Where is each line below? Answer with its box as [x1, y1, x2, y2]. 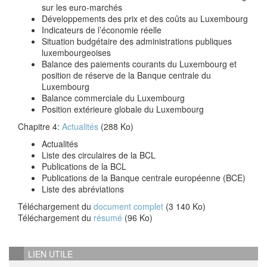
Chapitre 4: [18, 120, 62, 132]
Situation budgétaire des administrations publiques [42, 35, 232, 47]
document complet [94, 200, 163, 212]
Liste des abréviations [42, 183, 124, 195]
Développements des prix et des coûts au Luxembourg [42, 13, 248, 24]
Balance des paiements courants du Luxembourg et [42, 58, 237, 70]
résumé [94, 212, 122, 223]
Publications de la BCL [42, 160, 126, 172]
